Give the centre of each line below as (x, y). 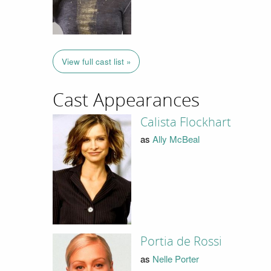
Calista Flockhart (185, 122)
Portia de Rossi (181, 242)
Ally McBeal (176, 139)
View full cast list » (96, 62)
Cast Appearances (126, 101)
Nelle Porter (175, 258)
